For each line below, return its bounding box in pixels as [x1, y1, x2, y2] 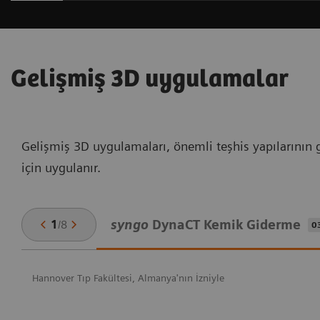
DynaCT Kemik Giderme [148, 216, 301, 232]
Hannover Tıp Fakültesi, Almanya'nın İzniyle [31, 272, 224, 284]
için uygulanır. [21, 160, 101, 176]
